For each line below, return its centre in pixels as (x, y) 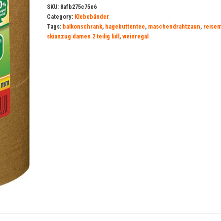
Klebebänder (92, 17)
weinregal (135, 36)
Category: (60, 17)
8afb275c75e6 (78, 7)
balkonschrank (82, 26)
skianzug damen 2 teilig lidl (83, 36)
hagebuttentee (125, 26)
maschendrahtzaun (174, 26)
